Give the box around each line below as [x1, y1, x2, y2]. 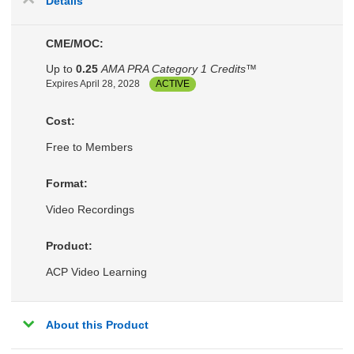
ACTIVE [155, 78, 190, 90]
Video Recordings [45, 202, 134, 216]
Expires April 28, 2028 [45, 78, 140, 90]
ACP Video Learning [45, 265, 147, 278]
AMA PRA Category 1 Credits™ [100, 62, 257, 76]
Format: [45, 177, 88, 190]
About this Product [45, 318, 149, 332]
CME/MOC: [45, 36, 104, 50]
